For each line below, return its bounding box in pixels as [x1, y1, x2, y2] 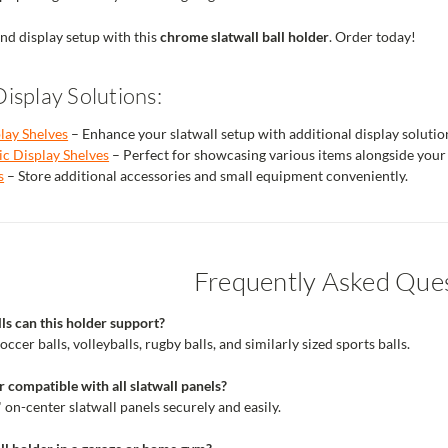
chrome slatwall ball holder [160, 28, 329, 46]
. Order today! [329, 28, 416, 46]
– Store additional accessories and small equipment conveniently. [4, 167, 409, 185]
